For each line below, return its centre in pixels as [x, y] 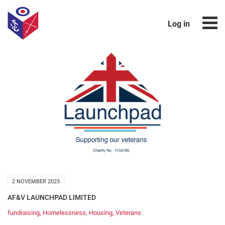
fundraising [24, 213]
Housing [101, 213]
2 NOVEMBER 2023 [36, 181]
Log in [179, 24]
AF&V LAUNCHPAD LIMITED [52, 197]
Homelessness [64, 213]
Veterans [128, 213]
